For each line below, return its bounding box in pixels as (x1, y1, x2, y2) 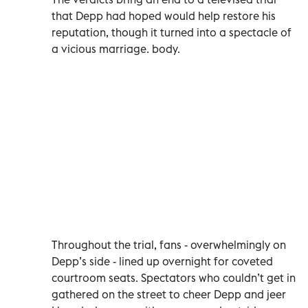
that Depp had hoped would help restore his (52, 8, 276, 23)
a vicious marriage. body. (52, 41, 180, 56)
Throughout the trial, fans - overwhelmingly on (52, 238, 286, 252)
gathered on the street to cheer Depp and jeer (52, 287, 286, 302)
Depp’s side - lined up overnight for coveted (52, 254, 273, 269)
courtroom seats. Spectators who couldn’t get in (52, 271, 296, 285)
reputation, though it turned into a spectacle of (52, 25, 291, 39)
